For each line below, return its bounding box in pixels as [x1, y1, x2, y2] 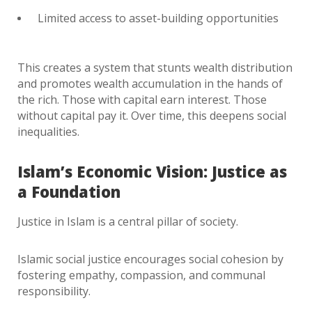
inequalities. [17, 124, 79, 139]
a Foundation [17, 181, 120, 202]
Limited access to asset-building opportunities [38, 10, 279, 26]
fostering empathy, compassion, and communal [17, 267, 265, 283]
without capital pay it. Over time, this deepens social [17, 108, 286, 123]
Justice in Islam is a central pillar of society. [17, 214, 238, 229]
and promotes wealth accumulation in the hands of [17, 76, 283, 91]
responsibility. [17, 283, 91, 299]
